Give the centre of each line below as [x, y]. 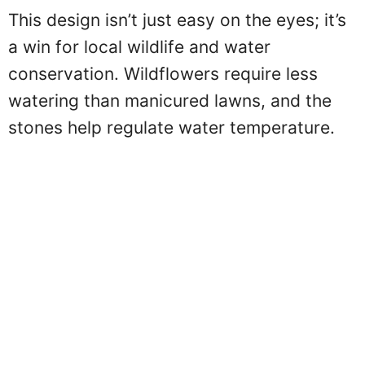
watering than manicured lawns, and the [170, 100]
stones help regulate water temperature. [172, 127]
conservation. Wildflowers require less [163, 73]
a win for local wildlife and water [139, 46]
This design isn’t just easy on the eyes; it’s [177, 20]
